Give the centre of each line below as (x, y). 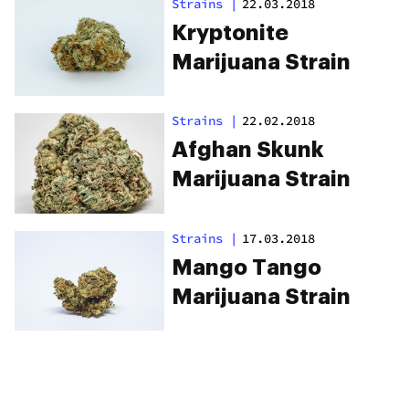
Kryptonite (230, 32)
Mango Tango (246, 267)
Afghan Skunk (248, 150)
